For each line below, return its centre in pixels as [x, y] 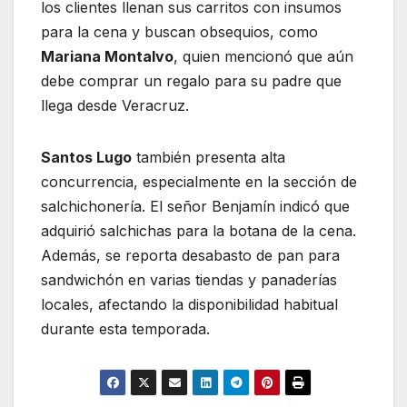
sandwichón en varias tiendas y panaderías [189, 279]
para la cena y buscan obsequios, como [179, 31]
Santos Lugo [86, 157]
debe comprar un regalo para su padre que [191, 80]
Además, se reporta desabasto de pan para [190, 255]
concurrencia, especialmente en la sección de [199, 181]
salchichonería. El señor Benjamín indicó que [195, 206]
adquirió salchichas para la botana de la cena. [199, 230]
